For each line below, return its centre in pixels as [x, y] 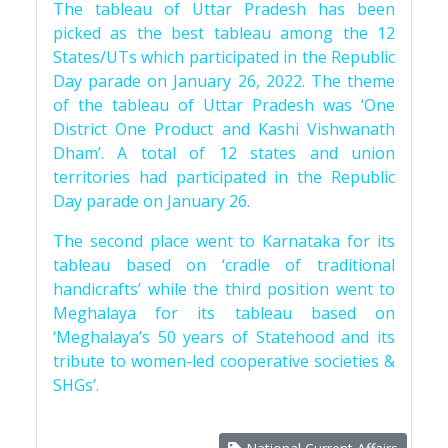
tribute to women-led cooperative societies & [224, 361]
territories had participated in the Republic [224, 177]
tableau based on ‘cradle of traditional [224, 265]
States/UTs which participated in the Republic [224, 57]
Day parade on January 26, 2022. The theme [224, 81]
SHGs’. [76, 385]
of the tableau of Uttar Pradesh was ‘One [224, 105]
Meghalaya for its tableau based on [224, 313]
